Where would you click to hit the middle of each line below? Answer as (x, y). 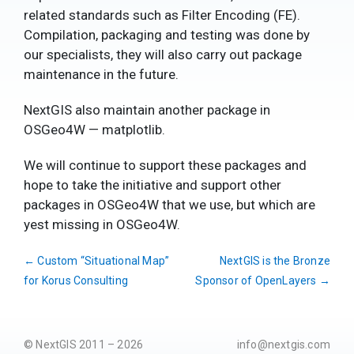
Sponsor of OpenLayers (257, 281)
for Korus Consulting (76, 281)
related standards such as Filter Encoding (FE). (162, 15)
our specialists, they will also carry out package (163, 55)
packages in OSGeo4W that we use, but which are (169, 205)
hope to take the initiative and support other (153, 185)
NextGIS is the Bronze (275, 261)
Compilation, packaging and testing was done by (167, 35)
